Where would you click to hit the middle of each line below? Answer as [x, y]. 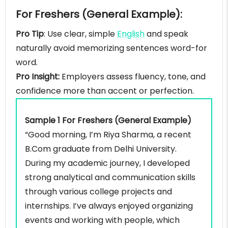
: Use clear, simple [80, 34]
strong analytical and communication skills [110, 178]
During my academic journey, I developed [107, 163]
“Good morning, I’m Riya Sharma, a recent [108, 135]
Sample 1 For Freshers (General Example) [108, 121]
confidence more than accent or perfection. [105, 91]
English [131, 34]
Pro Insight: [38, 77]
